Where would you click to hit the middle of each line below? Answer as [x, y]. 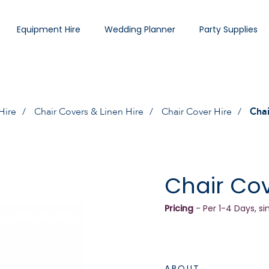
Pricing [179, 208]
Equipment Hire [49, 29]
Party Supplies [228, 29]
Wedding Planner [140, 29]
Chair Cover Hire [196, 112]
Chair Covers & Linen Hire [89, 112]
